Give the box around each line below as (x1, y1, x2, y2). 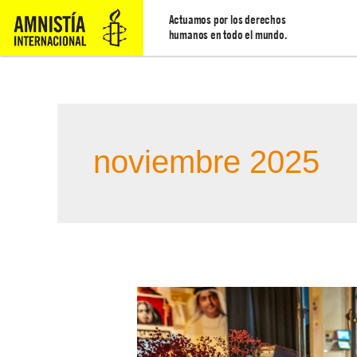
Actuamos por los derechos (168, 12, 286, 28)
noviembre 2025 (93, 144, 320, 180)
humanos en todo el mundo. (168, 27, 287, 43)
